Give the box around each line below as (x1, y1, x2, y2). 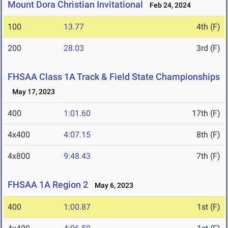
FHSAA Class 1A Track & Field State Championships (8, 71, 220, 82)
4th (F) (196, 22, 220, 32)
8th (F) (196, 130, 220, 140)
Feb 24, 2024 (145, 1, 191, 10)
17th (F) (192, 108, 220, 119)
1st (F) (197, 202, 220, 212)
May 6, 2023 (90, 181, 133, 190)
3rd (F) (196, 43, 220, 53)
